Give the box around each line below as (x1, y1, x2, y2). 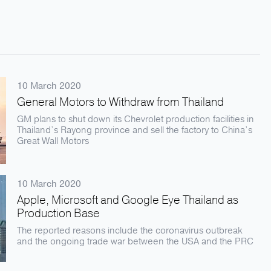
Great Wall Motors (17, 135, 89, 147)
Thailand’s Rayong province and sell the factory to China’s (17, 124, 252, 136)
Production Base (17, 206, 100, 221)
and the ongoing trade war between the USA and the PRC (17, 235, 253, 247)
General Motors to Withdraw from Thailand (17, 94, 224, 110)
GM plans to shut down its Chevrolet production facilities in (17, 113, 254, 125)
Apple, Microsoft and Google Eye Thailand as (17, 192, 238, 208)
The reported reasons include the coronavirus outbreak (17, 224, 243, 237)
